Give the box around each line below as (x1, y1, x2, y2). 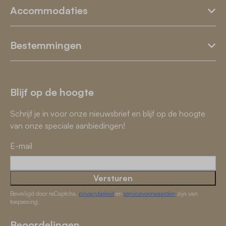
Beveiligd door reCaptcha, (10, 190, 79, 198)
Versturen (93, 173, 133, 184)
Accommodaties (10, 4, 88, 17)
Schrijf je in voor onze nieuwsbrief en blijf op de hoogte (10, 108, 205, 119)
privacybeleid (79, 190, 114, 198)
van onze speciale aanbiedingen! (10, 121, 125, 131)
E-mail (10, 141, 32, 151)
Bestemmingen (10, 39, 82, 52)
